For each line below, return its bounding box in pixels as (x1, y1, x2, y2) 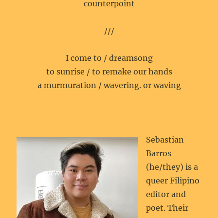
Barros (146, 148, 172, 158)
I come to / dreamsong (65, 53, 153, 63)
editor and (146, 189, 186, 199)
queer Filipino (146, 176, 200, 185)
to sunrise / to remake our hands (46, 67, 172, 76)
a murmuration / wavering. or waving (37, 80, 181, 90)
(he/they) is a (146, 162, 199, 172)
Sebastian (146, 135, 184, 145)
